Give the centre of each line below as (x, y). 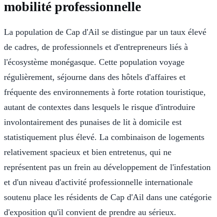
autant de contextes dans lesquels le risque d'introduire (100, 107)
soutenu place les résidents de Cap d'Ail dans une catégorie (108, 197)
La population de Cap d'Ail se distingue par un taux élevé (105, 32)
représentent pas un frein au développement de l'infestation (107, 167)
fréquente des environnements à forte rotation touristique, (105, 92)
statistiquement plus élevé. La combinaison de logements (104, 137)
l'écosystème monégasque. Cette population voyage (94, 62)
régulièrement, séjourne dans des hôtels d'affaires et (95, 77)
